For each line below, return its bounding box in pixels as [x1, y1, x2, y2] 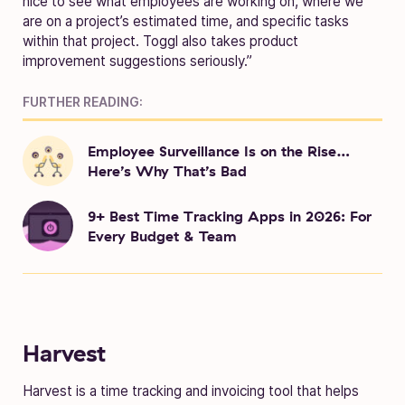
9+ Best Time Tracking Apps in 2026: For [88, 206, 372, 225]
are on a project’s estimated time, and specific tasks [23, 12, 349, 30]
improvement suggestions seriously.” [23, 52, 252, 70]
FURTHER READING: [23, 93, 143, 109]
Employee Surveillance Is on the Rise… [88, 141, 351, 160]
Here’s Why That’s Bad [88, 161, 247, 180]
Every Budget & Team [88, 226, 237, 245]
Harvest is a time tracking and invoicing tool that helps [23, 381, 359, 400]
